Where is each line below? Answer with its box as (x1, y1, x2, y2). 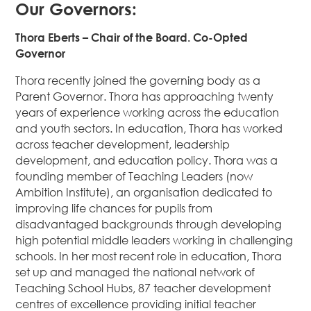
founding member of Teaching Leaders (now (15, 169, 253, 184)
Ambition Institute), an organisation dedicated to (15, 185, 273, 200)
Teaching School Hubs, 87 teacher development (15, 281, 271, 296)
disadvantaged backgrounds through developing (15, 217, 283, 232)
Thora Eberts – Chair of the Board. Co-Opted (15, 31, 249, 45)
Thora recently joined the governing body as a (15, 74, 261, 88)
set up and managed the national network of (15, 265, 255, 280)
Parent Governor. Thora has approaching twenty (15, 90, 274, 104)
